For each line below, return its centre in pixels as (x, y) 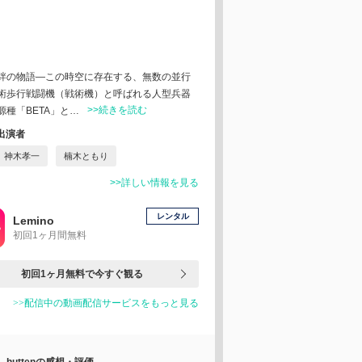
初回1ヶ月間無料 (50, 235)
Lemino (34, 221)
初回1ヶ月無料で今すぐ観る (82, 274)
